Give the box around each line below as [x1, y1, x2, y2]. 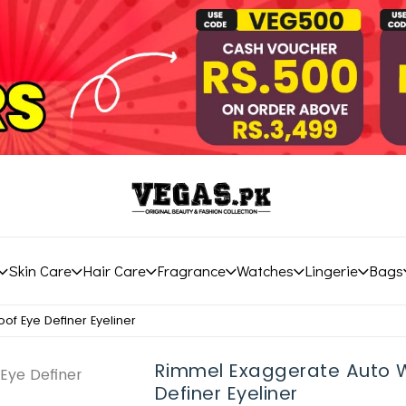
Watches [236, 260, 294, 281]
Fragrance [156, 260, 226, 281]
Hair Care [82, 260, 146, 281]
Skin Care [7, 260, 72, 281]
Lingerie [304, 260, 358, 281]
